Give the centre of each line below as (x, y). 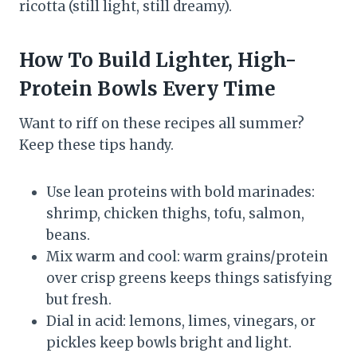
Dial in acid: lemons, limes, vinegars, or (181, 321)
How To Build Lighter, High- (158, 60)
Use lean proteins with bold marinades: (180, 192)
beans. (68, 235)
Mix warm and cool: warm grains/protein (187, 256)
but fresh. (79, 299)
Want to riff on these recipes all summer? (162, 123)
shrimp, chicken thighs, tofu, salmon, (175, 213)
